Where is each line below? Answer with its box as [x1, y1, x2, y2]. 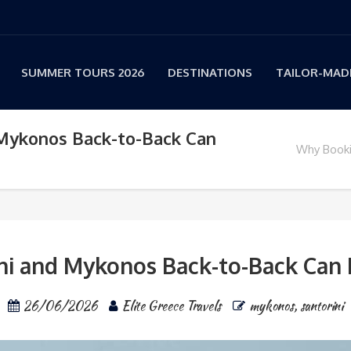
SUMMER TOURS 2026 [21, 65, 144, 80]
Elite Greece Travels [121, 297, 221, 315]
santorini [300, 297, 343, 315]
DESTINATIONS [168, 65, 252, 80]
